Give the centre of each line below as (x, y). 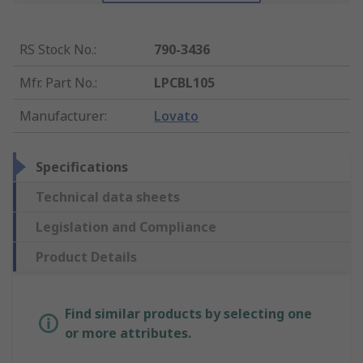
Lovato (177, 116)
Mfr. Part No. (57, 83)
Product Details (86, 257)
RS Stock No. (57, 50)
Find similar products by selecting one (188, 314)
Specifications (82, 167)
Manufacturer (62, 116)
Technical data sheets (108, 197)
